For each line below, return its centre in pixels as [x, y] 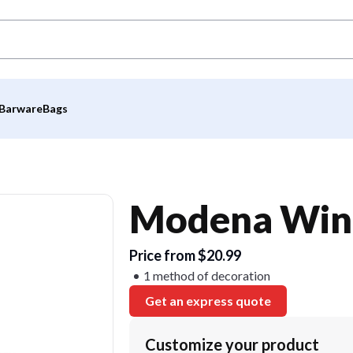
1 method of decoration [207, 275]
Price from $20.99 [185, 255]
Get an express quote [208, 301]
